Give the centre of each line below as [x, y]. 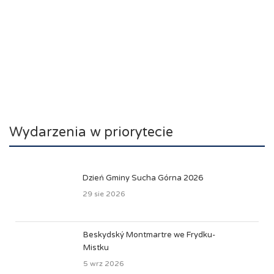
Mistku [96, 248]
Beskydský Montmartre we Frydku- [149, 235]
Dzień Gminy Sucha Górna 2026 [143, 178]
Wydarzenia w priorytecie [91, 132]
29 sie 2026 [104, 194]
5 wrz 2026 [104, 264]
